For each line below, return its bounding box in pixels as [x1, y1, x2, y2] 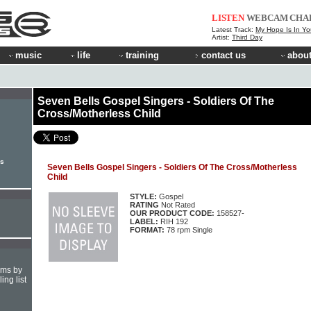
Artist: [212, 33, 232, 41]
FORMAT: [130, 225, 165, 234]
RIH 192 [158, 217, 188, 226]
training [126, 50, 159, 60]
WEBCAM [246, 12, 288, 23]
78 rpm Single [165, 225, 212, 234]
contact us [201, 50, 246, 60]
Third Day [232, 33, 262, 41]
